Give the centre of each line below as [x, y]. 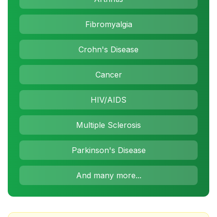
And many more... [108, 175]
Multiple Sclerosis [108, 125]
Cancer [108, 75]
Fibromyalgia [108, 24]
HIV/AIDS [108, 100]
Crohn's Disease [108, 49]
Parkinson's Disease [108, 150]
